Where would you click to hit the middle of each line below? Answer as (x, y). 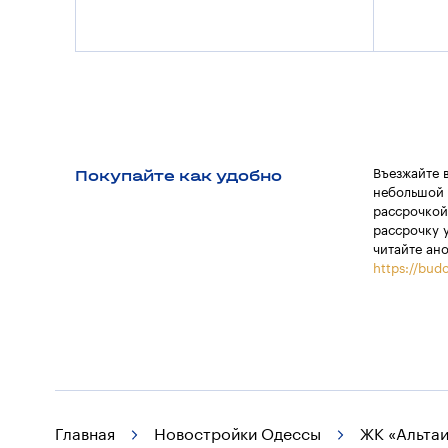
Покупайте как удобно (178, 175)
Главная (85, 434)
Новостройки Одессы (237, 434)
